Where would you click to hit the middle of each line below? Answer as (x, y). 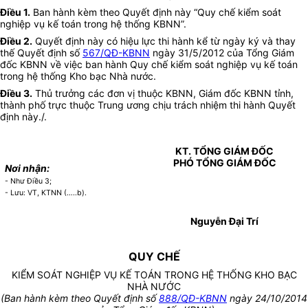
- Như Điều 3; (29, 181)
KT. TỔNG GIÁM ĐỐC (224, 151)
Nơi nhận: (27, 168)
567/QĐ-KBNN (116, 53)
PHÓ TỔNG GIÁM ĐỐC (224, 163)
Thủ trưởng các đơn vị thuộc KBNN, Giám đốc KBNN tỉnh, (163, 93)
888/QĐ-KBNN (193, 298)
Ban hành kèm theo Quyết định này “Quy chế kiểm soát (156, 12)
